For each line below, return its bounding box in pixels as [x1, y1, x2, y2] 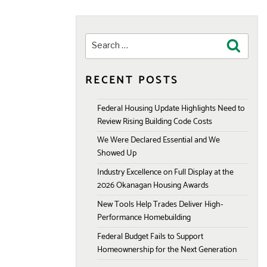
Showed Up [97, 147, 136, 161]
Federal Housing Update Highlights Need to [97, 101, 245, 116]
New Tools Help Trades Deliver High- [97, 197, 223, 212]
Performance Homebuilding [97, 210, 191, 225]
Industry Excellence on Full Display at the [97, 166, 234, 180]
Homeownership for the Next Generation [97, 243, 237, 257]
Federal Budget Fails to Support [97, 229, 203, 244]
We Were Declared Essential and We [97, 133, 220, 148]
